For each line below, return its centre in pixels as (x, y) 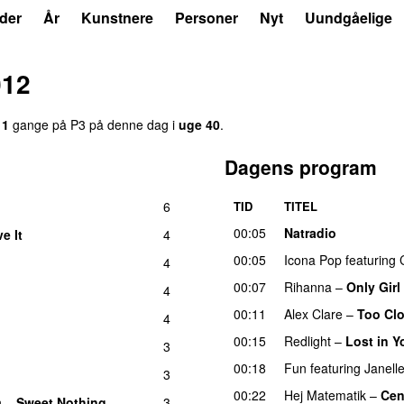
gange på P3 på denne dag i (94, 124)
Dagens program (301, 166)
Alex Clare (313, 313)
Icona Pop (313, 259)
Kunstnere (117, 18)
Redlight (308, 340)
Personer (207, 18)
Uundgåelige (349, 18)
